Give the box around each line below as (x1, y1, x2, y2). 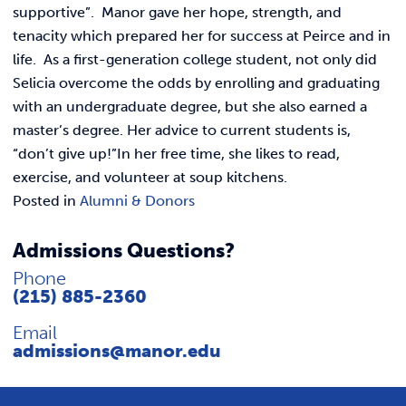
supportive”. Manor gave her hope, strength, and (13, 4, 342, 22)
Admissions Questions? (13, 238, 235, 264)
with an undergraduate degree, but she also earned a (13, 98, 367, 116)
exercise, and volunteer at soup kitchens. (13, 169, 287, 187)
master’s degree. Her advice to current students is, (13, 121, 351, 140)
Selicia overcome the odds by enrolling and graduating (13, 74, 380, 92)
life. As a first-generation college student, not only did (13, 51, 377, 69)
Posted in (13, 192, 80, 210)
